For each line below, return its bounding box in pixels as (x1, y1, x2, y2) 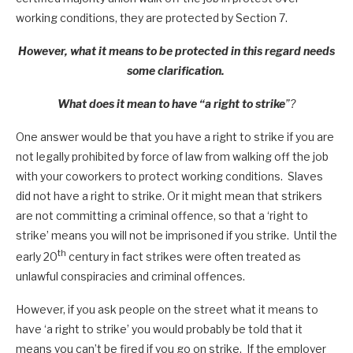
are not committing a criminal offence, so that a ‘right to (16, 209, 308, 223)
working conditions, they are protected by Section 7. (16, 11, 288, 25)
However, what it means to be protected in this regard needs (18, 44, 335, 58)
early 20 (16, 249, 58, 263)
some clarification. (126, 64, 227, 78)
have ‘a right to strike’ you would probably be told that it (16, 321, 303, 336)
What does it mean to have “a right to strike (58, 97, 285, 111)
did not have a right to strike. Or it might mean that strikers (16, 189, 322, 203)
